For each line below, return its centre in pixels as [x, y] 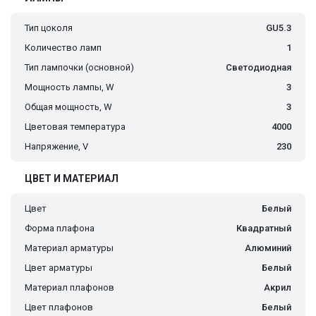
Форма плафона [60, 229]
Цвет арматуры [59, 268]
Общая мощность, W [68, 107]
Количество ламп [63, 48]
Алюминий [268, 248]
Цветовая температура [75, 127]
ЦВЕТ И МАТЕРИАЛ [72, 179]
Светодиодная [259, 68]
